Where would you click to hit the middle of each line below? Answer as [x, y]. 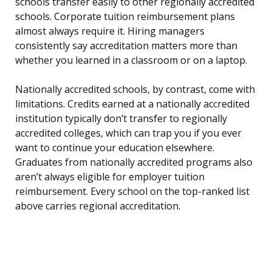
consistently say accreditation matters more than [126, 46]
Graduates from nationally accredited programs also [134, 162]
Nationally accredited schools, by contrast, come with [135, 90]
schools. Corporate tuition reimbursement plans [125, 17]
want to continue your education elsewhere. [115, 148]
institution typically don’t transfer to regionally [121, 119]
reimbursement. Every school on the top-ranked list [132, 192]
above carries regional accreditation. [98, 206]
